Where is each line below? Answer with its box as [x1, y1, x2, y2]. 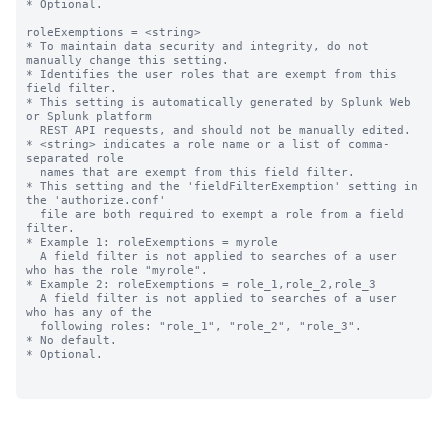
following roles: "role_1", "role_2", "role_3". [26, 319, 40, 333]
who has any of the [26, 305, 159, 319]
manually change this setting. [26, 53, 229, 67]
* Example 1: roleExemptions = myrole [26, 235, 278, 249]
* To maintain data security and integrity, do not [26, 39, 369, 53]
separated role [26, 151, 124, 165]
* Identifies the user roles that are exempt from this [26, 67, 397, 81]
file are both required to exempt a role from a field [26, 207, 40, 221]
